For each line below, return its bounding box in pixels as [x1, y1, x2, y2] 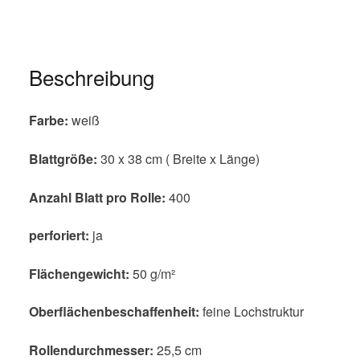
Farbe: [28, 111, 68, 130]
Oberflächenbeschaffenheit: [28, 302, 202, 321]
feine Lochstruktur [202, 302, 304, 321]
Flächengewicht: [28, 264, 129, 283]
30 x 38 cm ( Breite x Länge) [100, 149, 260, 168]
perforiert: [28, 226, 89, 245]
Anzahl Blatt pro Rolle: [28, 187, 169, 207]
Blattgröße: [28, 149, 100, 168]
